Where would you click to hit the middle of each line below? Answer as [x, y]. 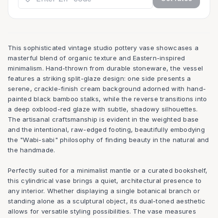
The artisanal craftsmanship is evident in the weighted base [103, 119]
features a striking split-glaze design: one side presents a [100, 78]
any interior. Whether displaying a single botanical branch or [104, 191]
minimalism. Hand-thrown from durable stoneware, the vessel [106, 68]
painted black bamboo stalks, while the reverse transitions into [108, 99]
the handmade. [32, 150]
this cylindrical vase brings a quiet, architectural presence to [105, 180]
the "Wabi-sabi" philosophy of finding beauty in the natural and [109, 139]
